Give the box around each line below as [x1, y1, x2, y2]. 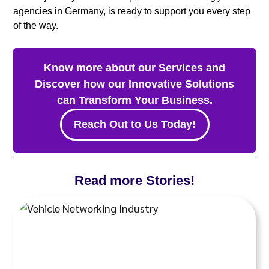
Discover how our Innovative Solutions [35, 77, 234, 90]
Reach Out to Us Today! [73, 118, 196, 130]
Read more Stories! [74, 172, 195, 188]
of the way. [13, 20, 59, 31]
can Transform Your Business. [56, 94, 213, 106]
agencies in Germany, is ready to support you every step [13, 5, 251, 16]
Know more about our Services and [44, 61, 225, 74]
